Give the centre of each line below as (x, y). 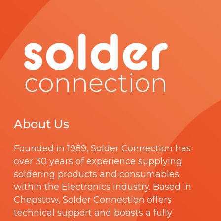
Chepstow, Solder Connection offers (93, 200)
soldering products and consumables (96, 174)
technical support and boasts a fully (93, 213)
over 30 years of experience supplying (98, 162)
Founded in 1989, (52, 149)
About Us (41, 124)
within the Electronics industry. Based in (103, 187)
